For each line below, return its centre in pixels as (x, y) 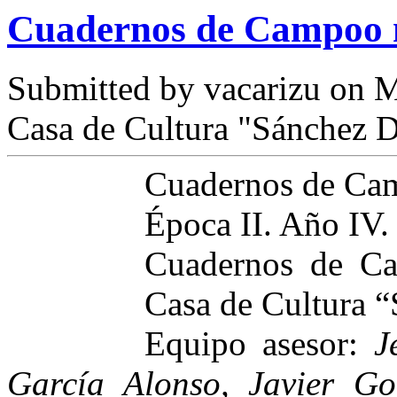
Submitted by (105, 89)
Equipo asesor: (260, 344)
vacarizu (262, 89)
